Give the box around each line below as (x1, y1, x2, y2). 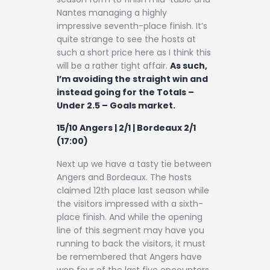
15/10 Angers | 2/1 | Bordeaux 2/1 (57, 122, 196, 134)
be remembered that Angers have (57, 250, 202, 263)
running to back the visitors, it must (57, 237, 206, 250)
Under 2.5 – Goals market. (57, 99, 175, 111)
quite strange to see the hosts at (57, 33, 196, 45)
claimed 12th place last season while (57, 184, 209, 196)
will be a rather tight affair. (57, 59, 170, 72)
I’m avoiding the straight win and (57, 72, 208, 85)
